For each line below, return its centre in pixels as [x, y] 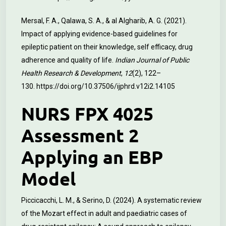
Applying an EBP [92, 157]
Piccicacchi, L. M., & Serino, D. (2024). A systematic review [111, 200]
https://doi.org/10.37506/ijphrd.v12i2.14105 [106, 86]
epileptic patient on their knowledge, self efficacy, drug [107, 47]
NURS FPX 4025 [87, 114]
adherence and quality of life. [68, 60]
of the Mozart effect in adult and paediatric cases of [104, 213]
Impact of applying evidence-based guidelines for [99, 34]
